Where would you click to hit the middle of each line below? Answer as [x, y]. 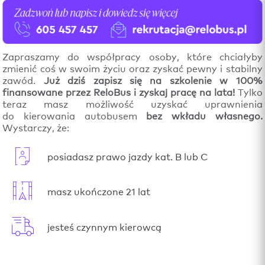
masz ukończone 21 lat [99, 191]
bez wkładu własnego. [204, 115]
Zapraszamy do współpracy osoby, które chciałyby [132, 56]
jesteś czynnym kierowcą [105, 226]
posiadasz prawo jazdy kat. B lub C [128, 156]
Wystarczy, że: [36, 127]
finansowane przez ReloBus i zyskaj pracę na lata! [119, 91]
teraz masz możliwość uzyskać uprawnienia [132, 103]
